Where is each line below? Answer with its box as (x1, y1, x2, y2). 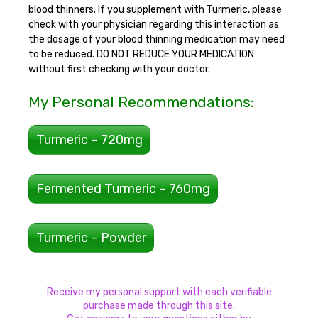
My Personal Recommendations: (28, 93, 253, 111)
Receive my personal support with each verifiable (46, 286, 272, 299)
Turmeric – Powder (35, 230, 146, 246)
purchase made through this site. (83, 300, 235, 312)
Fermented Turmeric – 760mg (35, 181, 210, 197)
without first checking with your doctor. (28, 63, 210, 76)
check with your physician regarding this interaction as (28, 18, 279, 31)
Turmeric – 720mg (35, 132, 143, 148)
